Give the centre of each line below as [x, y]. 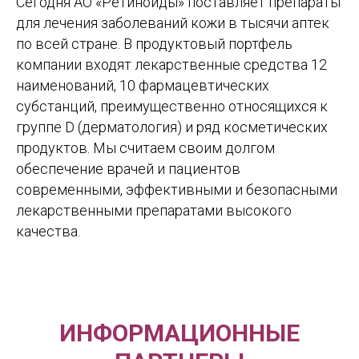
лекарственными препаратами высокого [154, 211]
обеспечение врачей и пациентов [128, 169]
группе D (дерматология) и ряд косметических [172, 127]
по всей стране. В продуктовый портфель [154, 44]
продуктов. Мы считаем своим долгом [145, 148]
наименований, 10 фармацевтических [143, 86]
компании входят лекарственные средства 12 [171, 65]
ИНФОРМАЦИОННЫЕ [179, 333]
